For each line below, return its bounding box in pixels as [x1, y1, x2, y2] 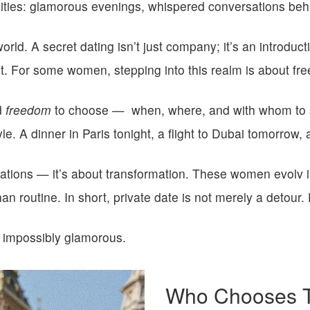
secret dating [43, 37, 114, 55]
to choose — [51, 101, 128, 118]
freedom [6, 101, 51, 118]
